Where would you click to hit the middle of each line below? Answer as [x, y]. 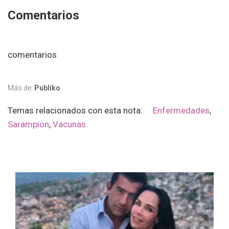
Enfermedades [181, 111]
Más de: [21, 88]
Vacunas [69, 124]
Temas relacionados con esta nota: [80, 111]
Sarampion [28, 124]
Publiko [47, 88]
